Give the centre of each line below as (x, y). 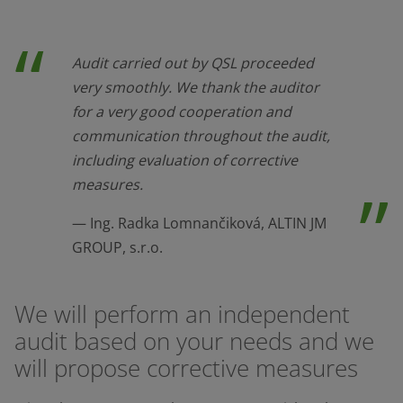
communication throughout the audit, (201, 136)
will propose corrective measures (186, 369)
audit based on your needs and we (194, 342)
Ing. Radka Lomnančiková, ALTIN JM (206, 224)
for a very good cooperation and (182, 112)
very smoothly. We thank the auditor (196, 88)
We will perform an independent (182, 315)
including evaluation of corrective (185, 161)
